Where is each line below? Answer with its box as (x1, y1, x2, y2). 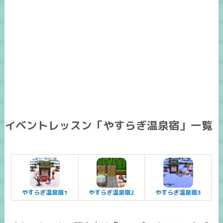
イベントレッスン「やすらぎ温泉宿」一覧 (4, 118, 213, 133)
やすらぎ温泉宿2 (89, 188, 135, 197)
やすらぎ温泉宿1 (22, 188, 68, 197)
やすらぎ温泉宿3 (155, 188, 201, 197)
